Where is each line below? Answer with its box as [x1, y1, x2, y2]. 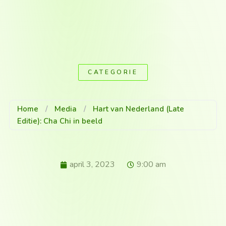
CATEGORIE [88, 68, 138, 77]
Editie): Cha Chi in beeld [17, 116, 102, 127]
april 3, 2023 [70, 159, 115, 171]
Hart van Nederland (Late [93, 104, 184, 115]
